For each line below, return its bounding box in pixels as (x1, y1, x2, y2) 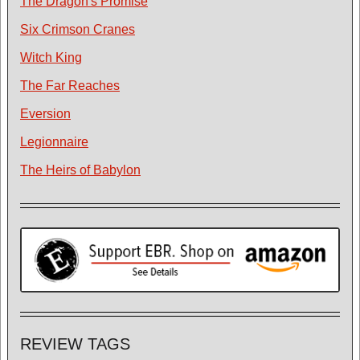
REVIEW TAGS (20, 334, 130, 353)
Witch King (20, 51, 82, 64)
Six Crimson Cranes (20, 22, 135, 36)
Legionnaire (20, 135, 88, 149)
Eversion (20, 107, 71, 121)
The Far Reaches (20, 79, 120, 92)
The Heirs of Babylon (20, 163, 141, 177)
